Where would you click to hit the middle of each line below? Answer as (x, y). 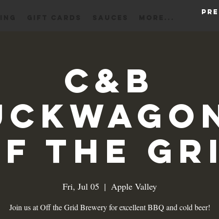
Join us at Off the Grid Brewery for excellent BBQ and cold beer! (109, 207)
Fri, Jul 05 (81, 186)
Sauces (110, 18)
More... (156, 18)
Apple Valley (134, 186)
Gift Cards (54, 18)
